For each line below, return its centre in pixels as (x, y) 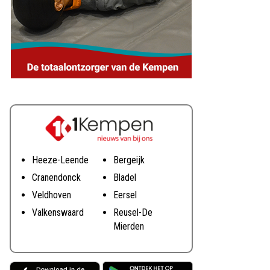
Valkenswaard (58, 213)
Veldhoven (51, 195)
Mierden (128, 227)
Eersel (125, 195)
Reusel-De (133, 213)
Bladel (124, 178)
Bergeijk (129, 160)
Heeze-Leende (60, 160)
